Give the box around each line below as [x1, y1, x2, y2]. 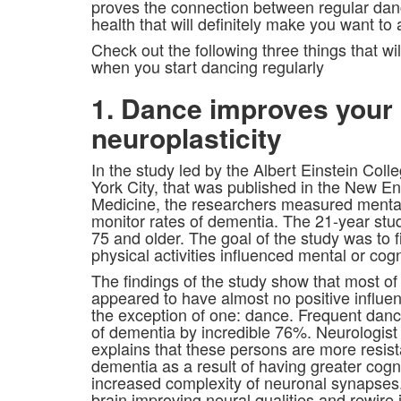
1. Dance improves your [91, 89, 393, 128]
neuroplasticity [91, 118, 282, 158]
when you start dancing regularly [91, 55, 324, 79]
